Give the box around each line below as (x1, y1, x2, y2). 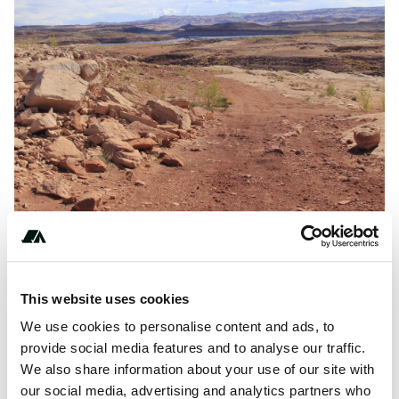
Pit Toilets (55, 307, 112, 322)
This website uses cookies (20, 290, 190, 306)
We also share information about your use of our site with (20, 362, 375, 378)
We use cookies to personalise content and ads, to (20, 319, 335, 335)
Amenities (28, 275, 97, 293)
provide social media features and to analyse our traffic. (20, 340, 366, 356)
